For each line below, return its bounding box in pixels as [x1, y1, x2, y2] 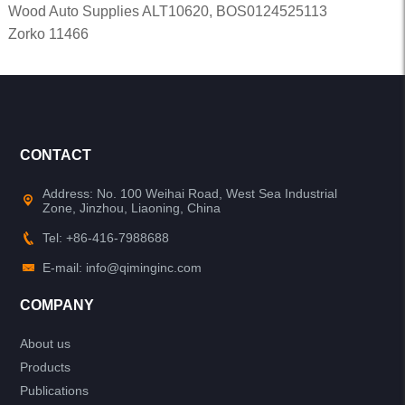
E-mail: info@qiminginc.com [42, 260, 202, 275]
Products [20, 360, 71, 374]
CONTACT [20, 147, 92, 163]
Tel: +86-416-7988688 [42, 231, 170, 245]
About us [20, 336, 71, 351]
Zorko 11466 [7, 26, 89, 42]
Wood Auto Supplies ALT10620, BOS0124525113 [7, 4, 327, 19]
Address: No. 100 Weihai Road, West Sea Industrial [42, 186, 338, 201]
